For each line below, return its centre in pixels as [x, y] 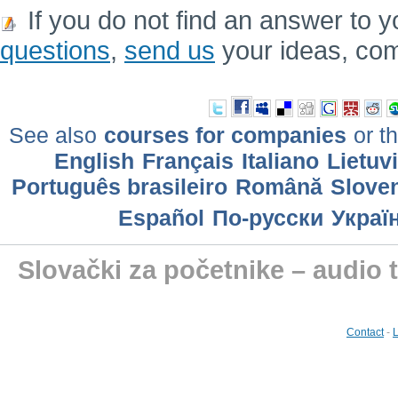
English [94, 161]
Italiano [280, 161]
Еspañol [161, 218]
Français [187, 161]
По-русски [267, 218]
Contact [365, 332]
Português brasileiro [119, 187]
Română [279, 187]
